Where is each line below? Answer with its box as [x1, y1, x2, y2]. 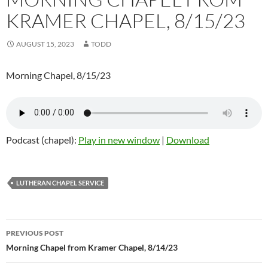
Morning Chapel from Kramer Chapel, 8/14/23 [6, 242, 178, 252]
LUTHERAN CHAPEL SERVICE [16, 178, 104, 187]
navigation [5, 239, 80, 259]
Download [166, 133, 209, 145]
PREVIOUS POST [6, 228, 63, 237]
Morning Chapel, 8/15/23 [6, 69, 111, 81]
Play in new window [78, 133, 160, 145]
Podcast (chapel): [6, 133, 78, 145]
